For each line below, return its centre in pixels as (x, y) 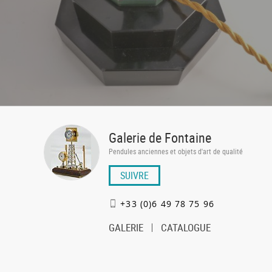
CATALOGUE (185, 227)
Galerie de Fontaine (160, 138)
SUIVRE (134, 175)
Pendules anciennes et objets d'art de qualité (176, 151)
